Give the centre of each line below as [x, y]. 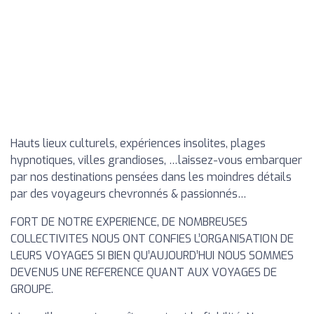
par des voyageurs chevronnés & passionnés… [129, 194]
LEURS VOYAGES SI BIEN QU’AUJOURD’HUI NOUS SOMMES [152, 255]
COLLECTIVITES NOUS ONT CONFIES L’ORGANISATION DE [152, 239]
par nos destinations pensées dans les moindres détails [151, 177]
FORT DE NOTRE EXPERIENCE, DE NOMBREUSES [129, 222]
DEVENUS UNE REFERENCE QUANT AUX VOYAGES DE [144, 272]
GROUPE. [32, 289]
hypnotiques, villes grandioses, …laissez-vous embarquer [156, 160]
